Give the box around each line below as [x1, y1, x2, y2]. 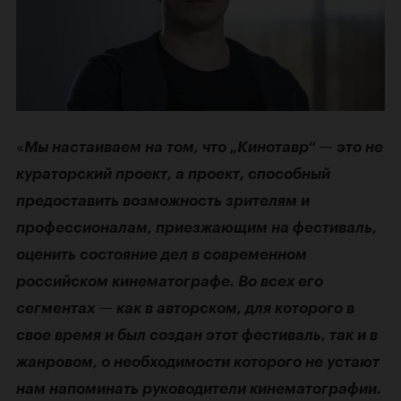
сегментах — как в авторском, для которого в [16, 299, 354, 318]
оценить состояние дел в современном [16, 245, 307, 264]
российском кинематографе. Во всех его [16, 272, 323, 291]
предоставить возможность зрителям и [16, 192, 310, 210]
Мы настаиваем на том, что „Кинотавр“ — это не [24, 138, 383, 157]
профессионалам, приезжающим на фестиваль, [16, 218, 377, 237]
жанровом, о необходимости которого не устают [16, 353, 380, 371]
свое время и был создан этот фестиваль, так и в [16, 326, 378, 345]
